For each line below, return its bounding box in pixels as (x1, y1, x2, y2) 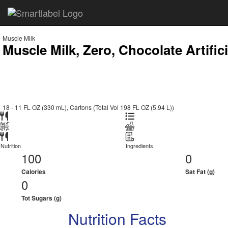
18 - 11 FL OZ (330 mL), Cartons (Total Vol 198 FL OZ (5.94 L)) (3, 103, 174, 111)
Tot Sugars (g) (21, 193, 62, 203)
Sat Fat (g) (185, 167, 215, 176)
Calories (21, 167, 46, 176)
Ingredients (125, 141, 153, 150)
